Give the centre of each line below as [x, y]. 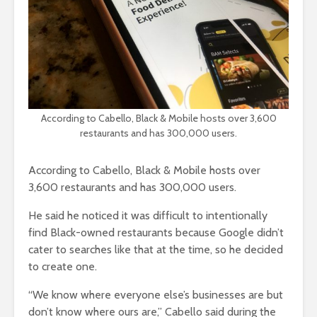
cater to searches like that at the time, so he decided [156, 250]
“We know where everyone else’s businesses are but [156, 295]
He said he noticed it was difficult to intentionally [148, 216]
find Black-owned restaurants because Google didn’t [156, 233]
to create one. [63, 267]
